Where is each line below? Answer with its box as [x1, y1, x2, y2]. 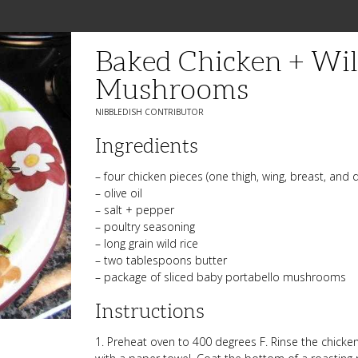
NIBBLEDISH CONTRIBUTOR [95, 106, 205, 117]
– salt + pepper [95, 202, 175, 217]
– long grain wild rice [95, 236, 199, 251]
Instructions [95, 300, 205, 322]
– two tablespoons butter [95, 253, 228, 268]
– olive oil [95, 185, 143, 201]
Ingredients [95, 135, 199, 157]
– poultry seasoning [95, 219, 196, 234]
